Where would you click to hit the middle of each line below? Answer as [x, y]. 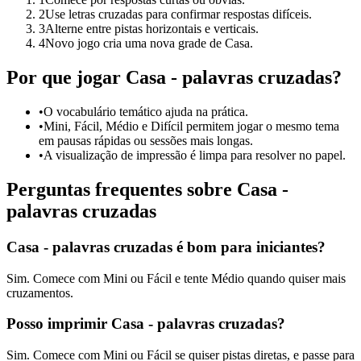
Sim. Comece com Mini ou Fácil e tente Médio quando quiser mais [176, 278]
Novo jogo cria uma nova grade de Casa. [149, 44]
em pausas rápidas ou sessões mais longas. [146, 141]
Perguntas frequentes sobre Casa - [147, 189]
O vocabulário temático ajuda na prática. [146, 112]
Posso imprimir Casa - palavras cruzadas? [146, 324]
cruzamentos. [40, 293]
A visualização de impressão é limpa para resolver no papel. [195, 155]
